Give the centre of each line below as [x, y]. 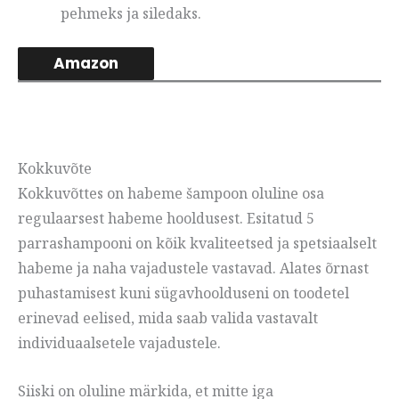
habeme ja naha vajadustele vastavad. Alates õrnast [193, 269]
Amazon [86, 64]
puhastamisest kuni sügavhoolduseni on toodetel [183, 293]
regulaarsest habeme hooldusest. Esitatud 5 [166, 219]
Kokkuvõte [55, 169]
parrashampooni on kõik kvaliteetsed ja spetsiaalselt [197, 244]
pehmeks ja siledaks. [131, 14]
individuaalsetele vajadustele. [119, 343]
